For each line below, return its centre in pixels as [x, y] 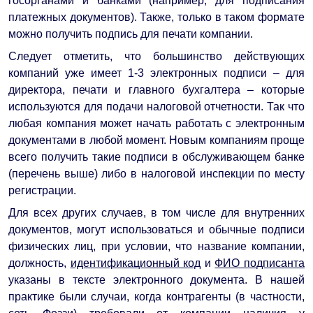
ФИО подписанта [260, 263]
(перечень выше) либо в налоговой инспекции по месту [156, 173]
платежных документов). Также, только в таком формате [156, 17]
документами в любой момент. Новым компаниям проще [156, 140]
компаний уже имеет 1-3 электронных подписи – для [156, 73]
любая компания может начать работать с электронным [156, 123]
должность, [39, 263]
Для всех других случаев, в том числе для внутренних [156, 212]
